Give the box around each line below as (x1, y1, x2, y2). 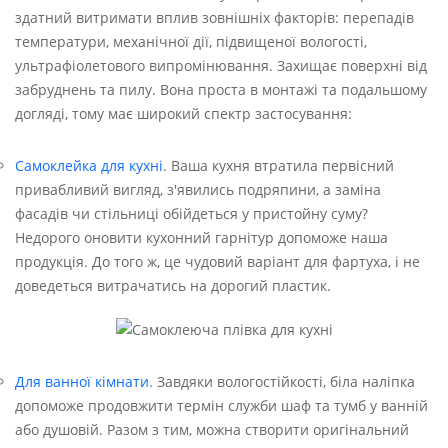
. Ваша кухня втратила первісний (163, 156, 394, 176)
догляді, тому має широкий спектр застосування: (15, 104, 352, 124)
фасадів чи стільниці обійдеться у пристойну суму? (15, 204, 368, 224)
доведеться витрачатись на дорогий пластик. (15, 276, 331, 296)
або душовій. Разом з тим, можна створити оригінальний (15, 419, 409, 439)
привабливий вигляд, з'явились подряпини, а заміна (15, 180, 381, 200)
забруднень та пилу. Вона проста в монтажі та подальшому (15, 80, 427, 100)
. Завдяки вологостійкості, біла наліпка (149, 371, 415, 391)
